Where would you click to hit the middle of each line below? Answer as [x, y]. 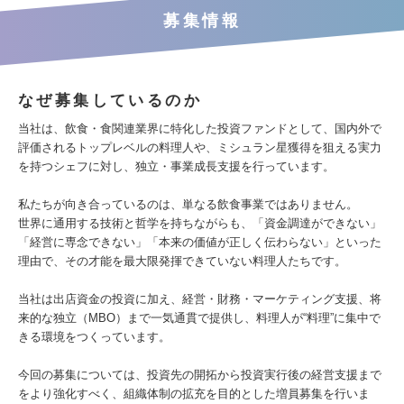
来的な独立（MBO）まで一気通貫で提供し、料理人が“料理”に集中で [199, 318]
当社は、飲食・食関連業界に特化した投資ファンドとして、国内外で [200, 129]
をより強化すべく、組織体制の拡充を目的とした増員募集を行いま [194, 394]
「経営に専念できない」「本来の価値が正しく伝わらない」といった [200, 242]
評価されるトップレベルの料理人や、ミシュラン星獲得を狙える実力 [200, 147]
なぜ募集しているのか [110, 101]
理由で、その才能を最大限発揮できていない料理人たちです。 [182, 261]
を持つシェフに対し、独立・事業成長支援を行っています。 [176, 166]
